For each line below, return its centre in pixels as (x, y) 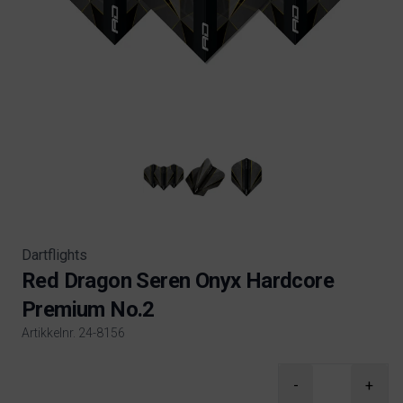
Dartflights (54, 255)
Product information (83, 373)
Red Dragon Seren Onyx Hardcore (178, 281)
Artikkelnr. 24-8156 (73, 333)
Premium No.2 (88, 309)
